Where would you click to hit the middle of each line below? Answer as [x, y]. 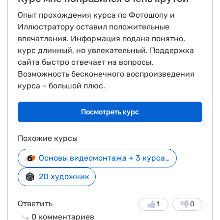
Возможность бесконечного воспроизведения [106, 74]
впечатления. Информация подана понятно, [101, 39]
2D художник [64, 177]
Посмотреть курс [110, 112]
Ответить [35, 204]
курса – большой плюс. [61, 86]
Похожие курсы [48, 138]
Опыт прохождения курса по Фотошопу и [96, 15]
